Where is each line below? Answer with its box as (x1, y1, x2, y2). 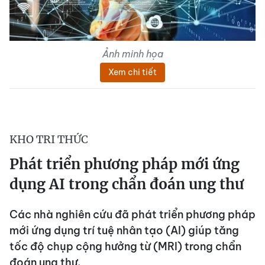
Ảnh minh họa (102, 47, 163, 60)
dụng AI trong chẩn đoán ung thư (9, 174, 244, 193)
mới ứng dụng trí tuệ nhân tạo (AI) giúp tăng (9, 223, 239, 237)
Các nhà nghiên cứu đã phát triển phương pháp (9, 207, 256, 221)
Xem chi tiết (108, 66, 157, 77)
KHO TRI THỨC (9, 132, 88, 146)
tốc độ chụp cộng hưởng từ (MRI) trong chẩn (9, 239, 241, 253)
